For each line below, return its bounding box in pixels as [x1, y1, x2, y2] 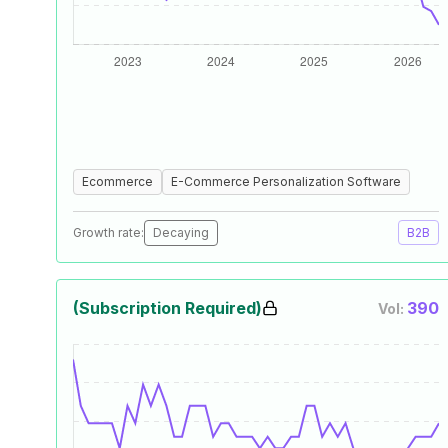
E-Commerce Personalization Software [171, 174, 401, 189]
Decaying [153, 225, 209, 240]
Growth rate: [73, 225, 144, 240]
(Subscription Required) [73, 298, 262, 318]
